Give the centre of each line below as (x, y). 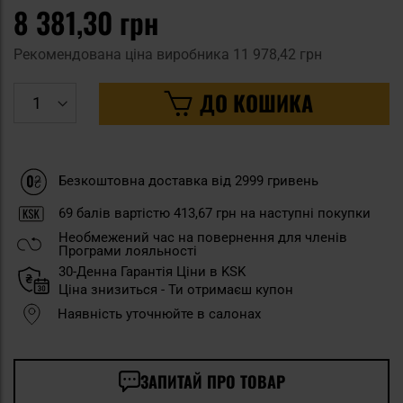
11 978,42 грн (278, 54)
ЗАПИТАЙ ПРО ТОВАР (212, 381)
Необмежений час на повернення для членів (203, 237)
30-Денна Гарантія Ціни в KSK (152, 271)
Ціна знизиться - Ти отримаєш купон (176, 289)
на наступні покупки (304, 213)
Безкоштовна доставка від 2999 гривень (188, 181)
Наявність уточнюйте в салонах (159, 313)
